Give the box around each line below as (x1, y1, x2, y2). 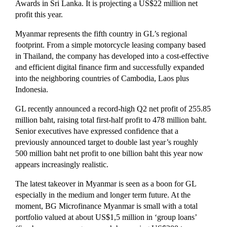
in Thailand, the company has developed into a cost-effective (15, 51, 209, 60)
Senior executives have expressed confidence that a (15, 126, 178, 135)
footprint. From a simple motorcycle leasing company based (15, 40, 206, 49)
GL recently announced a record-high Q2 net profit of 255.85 (15, 104, 211, 113)
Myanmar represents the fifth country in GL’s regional (15, 29, 187, 38)
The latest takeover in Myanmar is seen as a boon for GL (15, 179, 196, 188)
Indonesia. (15, 85, 48, 94)
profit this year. (15, 10, 63, 19)
